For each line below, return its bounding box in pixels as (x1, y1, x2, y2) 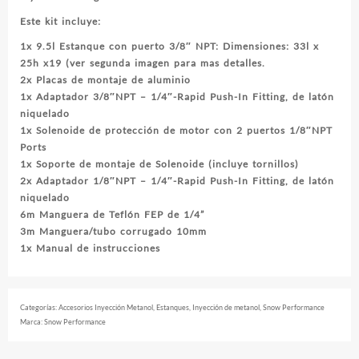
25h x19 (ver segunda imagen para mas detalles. (20, 56, 265, 69)
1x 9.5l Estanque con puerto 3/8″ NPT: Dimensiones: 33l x (20, 39, 319, 52)
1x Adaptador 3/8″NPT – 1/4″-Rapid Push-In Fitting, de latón (20, 90, 334, 103)
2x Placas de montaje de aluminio (20, 73, 191, 86)
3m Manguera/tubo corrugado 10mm (20, 224, 207, 237)
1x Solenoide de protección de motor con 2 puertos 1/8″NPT (20, 123, 333, 136)
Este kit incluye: (20, 14, 101, 27)
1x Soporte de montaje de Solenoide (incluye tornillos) (20, 157, 299, 170)
